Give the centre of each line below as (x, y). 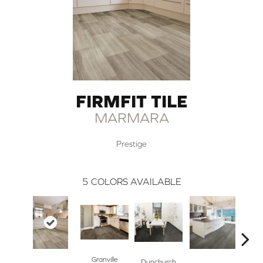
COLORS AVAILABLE (136, 181)
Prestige (131, 144)
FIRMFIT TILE (131, 101)
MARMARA (131, 117)
